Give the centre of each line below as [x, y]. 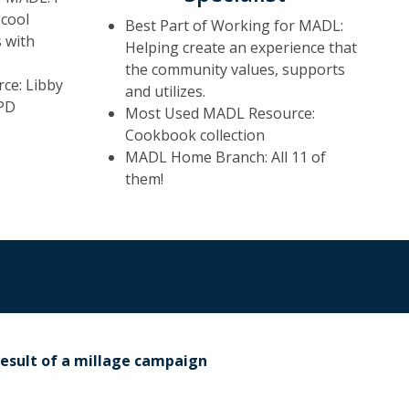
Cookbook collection [195, 135]
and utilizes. [165, 91]
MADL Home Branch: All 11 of [225, 157]
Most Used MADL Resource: [220, 113]
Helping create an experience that [241, 47]
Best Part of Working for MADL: [234, 26]
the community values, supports [235, 69]
